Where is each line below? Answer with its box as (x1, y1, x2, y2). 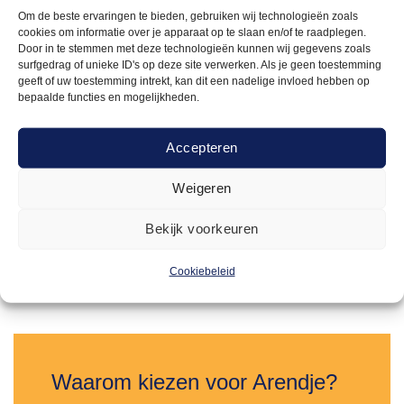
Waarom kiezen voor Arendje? (50, 370, 337, 395)
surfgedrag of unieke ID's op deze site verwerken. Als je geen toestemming (18, 58, 381, 71)
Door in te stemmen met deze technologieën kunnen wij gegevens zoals (18, 41, 371, 55)
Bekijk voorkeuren (145, 220, 259, 236)
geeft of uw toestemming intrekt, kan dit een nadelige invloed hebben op (18, 74, 370, 87)
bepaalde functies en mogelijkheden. (18, 90, 199, 104)
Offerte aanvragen (265, 227, 377, 243)
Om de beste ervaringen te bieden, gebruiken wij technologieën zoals (18, 9, 358, 23)
